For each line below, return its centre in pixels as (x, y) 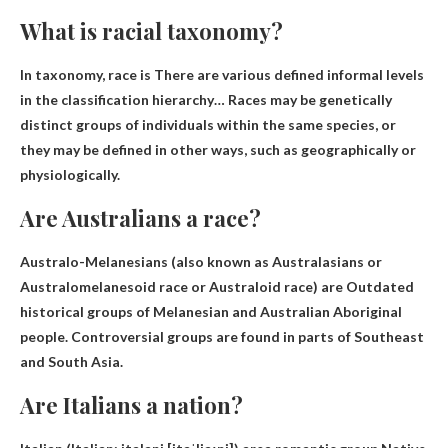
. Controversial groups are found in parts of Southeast (244, 336)
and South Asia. (71, 361)
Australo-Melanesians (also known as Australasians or (201, 261)
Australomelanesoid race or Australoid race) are (183, 286)
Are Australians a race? (140, 217)
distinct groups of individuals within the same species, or (208, 124)
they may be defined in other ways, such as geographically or (218, 149)
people (42, 336)
